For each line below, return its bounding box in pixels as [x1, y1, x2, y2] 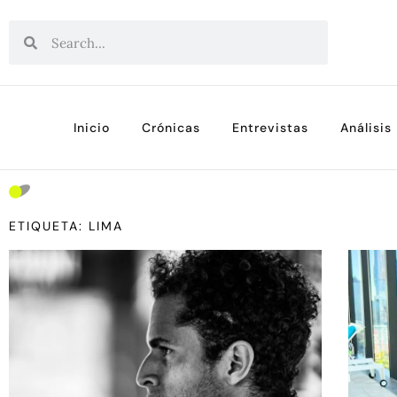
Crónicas [142, 120, 200, 136]
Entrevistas [232, 120, 308, 136]
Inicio [74, 120, 110, 136]
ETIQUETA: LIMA [9, 218, 123, 234]
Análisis [340, 120, 392, 136]
